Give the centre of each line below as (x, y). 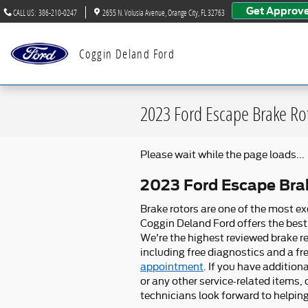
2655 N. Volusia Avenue (134, 12)
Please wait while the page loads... (222, 155)
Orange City (183, 12)
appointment (172, 266)
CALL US (24, 12)
